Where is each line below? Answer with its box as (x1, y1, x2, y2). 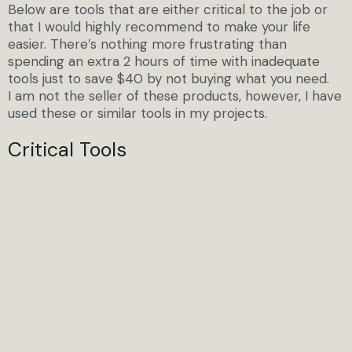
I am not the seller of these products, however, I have (8, 86, 342, 104)
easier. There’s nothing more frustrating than (8, 35, 287, 53)
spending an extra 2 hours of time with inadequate (8, 52, 320, 70)
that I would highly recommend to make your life (8, 17, 310, 35)
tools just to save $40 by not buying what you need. (8, 69, 329, 87)
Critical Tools (8, 136, 126, 163)
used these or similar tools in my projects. (8, 104, 267, 122)
